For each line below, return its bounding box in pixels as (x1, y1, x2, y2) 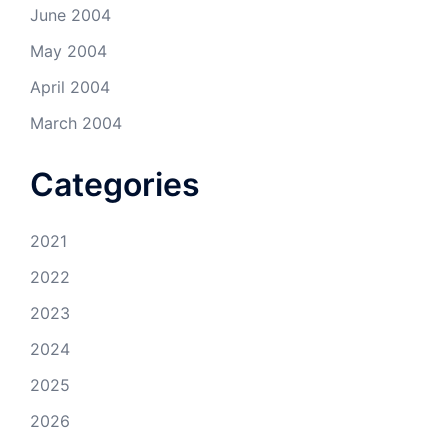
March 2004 (30, 113, 122, 133)
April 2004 (30, 77, 110, 97)
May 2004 (30, 41, 107, 61)
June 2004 (30, 5, 111, 25)
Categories (30, 165, 200, 204)
